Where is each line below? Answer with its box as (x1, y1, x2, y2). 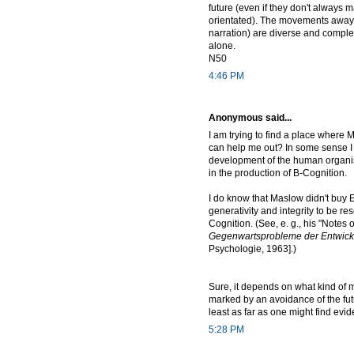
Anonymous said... (209, 111, 292, 123)
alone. (209, 40, 235, 51)
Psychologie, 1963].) (209, 243, 296, 254)
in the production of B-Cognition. (209, 167, 347, 179)
